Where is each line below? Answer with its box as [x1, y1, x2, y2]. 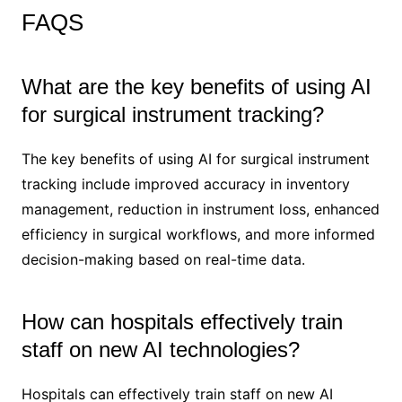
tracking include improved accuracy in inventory [21, 174, 350, 193]
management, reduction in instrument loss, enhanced [21, 199, 380, 218]
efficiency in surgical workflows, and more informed [21, 224, 375, 243]
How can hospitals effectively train [21, 309, 343, 334]
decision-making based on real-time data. [21, 249, 305, 268]
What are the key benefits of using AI [21, 74, 371, 99]
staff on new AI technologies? [21, 336, 300, 362]
